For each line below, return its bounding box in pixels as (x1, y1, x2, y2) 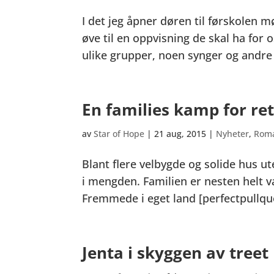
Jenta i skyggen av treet (82, 242, 269, 264)
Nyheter (216, 128, 250, 139)
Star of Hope (94, 128, 145, 139)
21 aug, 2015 (154, 128, 207, 139)
